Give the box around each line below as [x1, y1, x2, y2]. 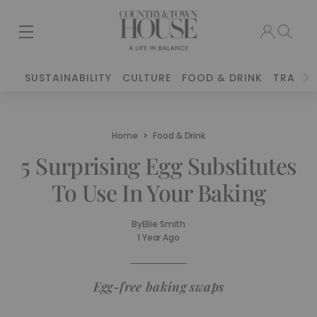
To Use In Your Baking [51, 177, 266, 207]
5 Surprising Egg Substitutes [21, 150, 296, 180]
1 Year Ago [137, 231, 180, 243]
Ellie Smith [142, 218, 186, 230]
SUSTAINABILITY [25, 71, 113, 85]
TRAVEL [273, 71, 314, 85]
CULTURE [122, 71, 172, 85]
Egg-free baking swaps [93, 278, 224, 295]
